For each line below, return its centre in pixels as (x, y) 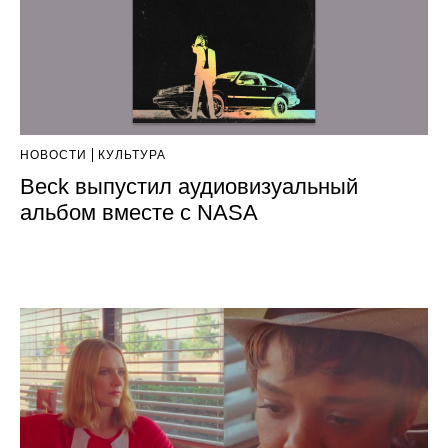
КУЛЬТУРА (132, 155)
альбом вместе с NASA (139, 213)
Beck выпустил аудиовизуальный (189, 187)
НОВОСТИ (53, 155)
